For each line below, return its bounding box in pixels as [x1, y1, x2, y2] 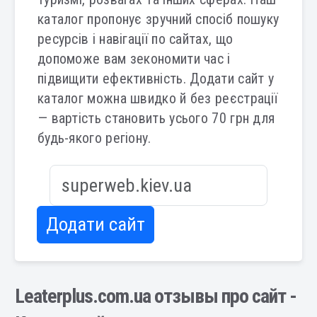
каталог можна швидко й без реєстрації [37, 90, 278, 107]
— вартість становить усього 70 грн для [37, 110, 275, 127]
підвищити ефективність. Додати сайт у [37, 70, 275, 87]
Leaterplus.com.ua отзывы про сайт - [14, 284, 296, 308]
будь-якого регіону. [37, 129, 151, 146]
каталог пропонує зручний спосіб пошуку [37, 11, 279, 28]
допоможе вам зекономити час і [37, 50, 231, 67]
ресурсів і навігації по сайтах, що [37, 30, 234, 47]
